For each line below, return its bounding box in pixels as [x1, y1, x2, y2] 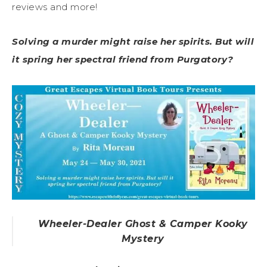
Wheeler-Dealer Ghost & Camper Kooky [38, 218, 248, 229]
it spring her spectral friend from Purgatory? [12, 53, 234, 65]
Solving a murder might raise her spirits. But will [12, 35, 254, 47]
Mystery [122, 232, 164, 244]
